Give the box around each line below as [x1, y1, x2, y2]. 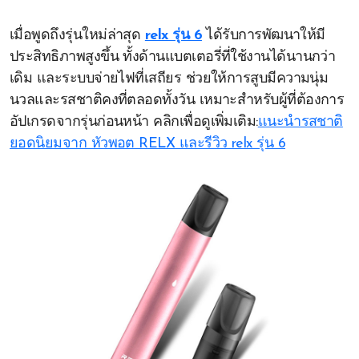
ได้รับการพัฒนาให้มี [201, 28, 325, 43]
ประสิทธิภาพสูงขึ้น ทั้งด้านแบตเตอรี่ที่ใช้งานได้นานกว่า [10, 50, 336, 65]
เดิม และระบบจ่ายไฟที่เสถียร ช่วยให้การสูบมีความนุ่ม [10, 71, 329, 87]
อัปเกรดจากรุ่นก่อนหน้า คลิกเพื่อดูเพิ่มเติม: [10, 115, 258, 130]
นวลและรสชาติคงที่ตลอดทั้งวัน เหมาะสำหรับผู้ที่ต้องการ [10, 93, 345, 108]
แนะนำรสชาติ [257, 115, 343, 130]
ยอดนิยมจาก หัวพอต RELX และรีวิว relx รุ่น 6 [10, 136, 286, 151]
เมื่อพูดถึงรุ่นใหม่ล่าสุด [10, 28, 145, 43]
